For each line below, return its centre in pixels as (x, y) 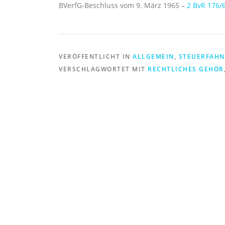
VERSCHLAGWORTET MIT (103, 69)
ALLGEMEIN (153, 57)
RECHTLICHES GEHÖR (186, 69)
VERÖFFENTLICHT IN (96, 57)
